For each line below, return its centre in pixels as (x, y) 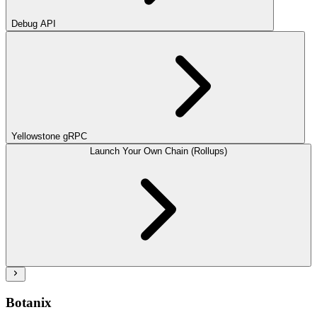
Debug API (34, 24)
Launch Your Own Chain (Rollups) (158, 151)
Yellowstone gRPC (49, 137)
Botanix (29, 303)
